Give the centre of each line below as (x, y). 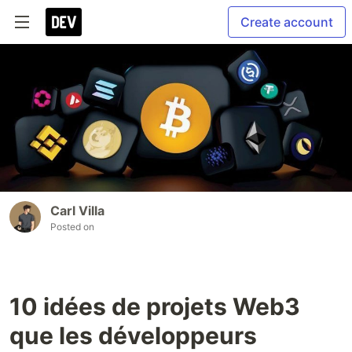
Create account (287, 22)
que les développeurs (133, 336)
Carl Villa (77, 211)
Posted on (72, 227)
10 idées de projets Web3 (155, 307)
